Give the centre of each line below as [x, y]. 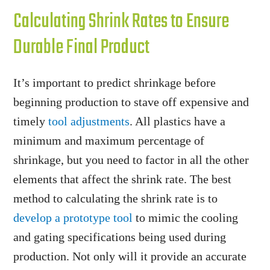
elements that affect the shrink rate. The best [123, 179]
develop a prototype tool [73, 218]
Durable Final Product [82, 48]
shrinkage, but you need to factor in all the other [131, 160]
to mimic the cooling [186, 218]
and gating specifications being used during [120, 237]
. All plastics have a [178, 121]
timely [31, 121]
